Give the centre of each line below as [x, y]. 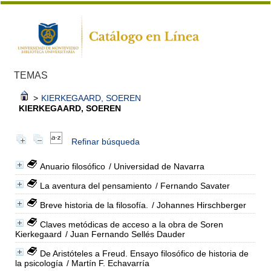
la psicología [39, 263]
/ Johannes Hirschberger [198, 205]
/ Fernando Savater [191, 185]
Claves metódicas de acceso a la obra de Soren [131, 224]
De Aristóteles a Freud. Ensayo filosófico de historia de [144, 253]
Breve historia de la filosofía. [94, 205]
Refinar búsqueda [105, 141]
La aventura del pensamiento [96, 185]
